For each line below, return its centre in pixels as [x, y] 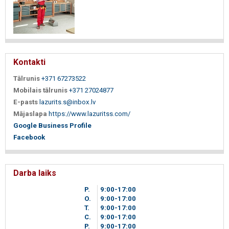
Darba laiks [35, 173]
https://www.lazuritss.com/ [89, 113]
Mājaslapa [30, 113]
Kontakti [29, 62]
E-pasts [26, 102]
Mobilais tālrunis [40, 90]
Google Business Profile [52, 125]
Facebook [29, 137]
